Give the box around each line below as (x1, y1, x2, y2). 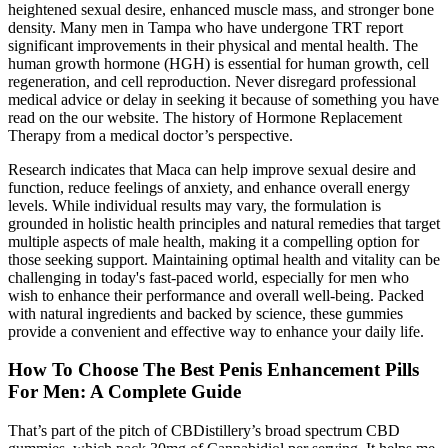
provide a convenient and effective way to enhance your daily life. (8, 322, 424, 340)
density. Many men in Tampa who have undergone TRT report (8, 18, 403, 36)
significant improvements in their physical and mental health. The (8, 36, 418, 54)
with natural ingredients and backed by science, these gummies (8, 304, 403, 322)
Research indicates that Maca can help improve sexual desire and (8, 160, 416, 178)
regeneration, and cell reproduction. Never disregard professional (8, 72, 416, 90)
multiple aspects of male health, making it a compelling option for (8, 232, 419, 250)
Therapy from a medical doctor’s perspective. (8, 126, 293, 144)
